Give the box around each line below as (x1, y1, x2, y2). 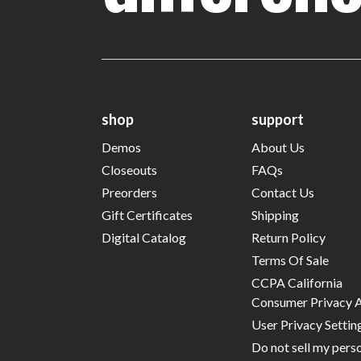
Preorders (102, 184, 157, 200)
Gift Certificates (102, 206, 193, 222)
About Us (251, 139, 305, 155)
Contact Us (251, 184, 314, 200)
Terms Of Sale (251, 251, 329, 268)
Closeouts (102, 161, 157, 177)
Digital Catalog (102, 229, 186, 245)
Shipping (251, 206, 299, 222)
